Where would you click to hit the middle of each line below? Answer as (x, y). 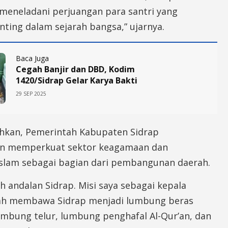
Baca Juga (32, 58)
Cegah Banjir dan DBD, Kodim (75, 69)
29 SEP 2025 (31, 93)
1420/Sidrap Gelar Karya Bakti (77, 80)
